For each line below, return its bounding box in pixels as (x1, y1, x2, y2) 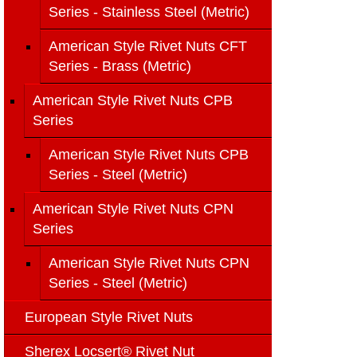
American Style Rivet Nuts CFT (49, 38, 247, 54)
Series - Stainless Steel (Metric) (49, 4, 249, 20)
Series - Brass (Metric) (49, 58, 191, 74)
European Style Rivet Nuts (25, 309, 193, 325)
